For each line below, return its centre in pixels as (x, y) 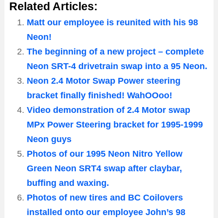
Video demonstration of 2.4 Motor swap (109, 110)
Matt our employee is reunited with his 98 (112, 23)
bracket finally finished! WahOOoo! (100, 96)
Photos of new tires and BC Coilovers (105, 198)
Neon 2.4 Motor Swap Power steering (104, 81)
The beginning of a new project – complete (115, 52)
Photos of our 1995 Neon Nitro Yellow (105, 154)
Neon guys (49, 139)
